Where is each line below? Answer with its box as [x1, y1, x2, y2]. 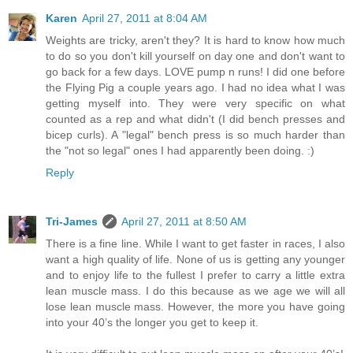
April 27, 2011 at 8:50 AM [121, 214, 247, 228]
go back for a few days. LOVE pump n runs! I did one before [46, 65, 345, 78]
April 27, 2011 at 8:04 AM [82, 11, 207, 24]
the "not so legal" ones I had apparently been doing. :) [46, 143, 314, 157]
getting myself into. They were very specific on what [46, 96, 345, 110]
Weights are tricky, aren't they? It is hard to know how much [46, 33, 345, 46]
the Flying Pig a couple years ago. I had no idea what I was [46, 80, 345, 94]
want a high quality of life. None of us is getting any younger [46, 252, 345, 266]
